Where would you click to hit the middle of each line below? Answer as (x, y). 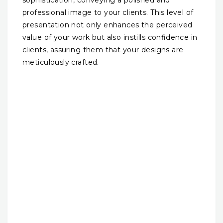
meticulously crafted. (61, 62)
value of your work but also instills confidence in (110, 37)
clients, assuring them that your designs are (103, 50)
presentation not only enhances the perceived (108, 25)
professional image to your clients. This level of (108, 12)
